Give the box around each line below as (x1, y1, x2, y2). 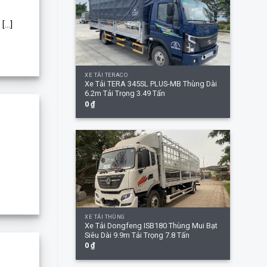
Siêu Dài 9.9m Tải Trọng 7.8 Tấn (85, 231, 190, 240)
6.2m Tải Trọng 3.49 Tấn (85, 89, 166, 98)
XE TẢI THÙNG (85, 213, 125, 220)
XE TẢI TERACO (85, 71, 128, 78)
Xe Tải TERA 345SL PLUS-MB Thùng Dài (85, 79, 218, 89)
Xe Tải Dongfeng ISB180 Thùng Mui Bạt (85, 221, 218, 231)
